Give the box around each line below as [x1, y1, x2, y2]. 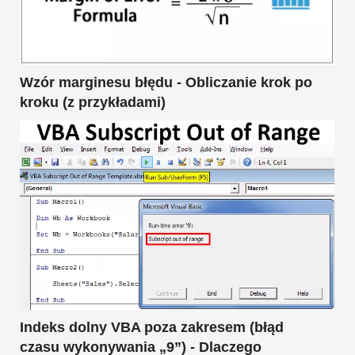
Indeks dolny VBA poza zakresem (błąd [20, 319, 284, 335]
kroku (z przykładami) [20, 94, 166, 111]
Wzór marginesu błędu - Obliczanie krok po [20, 74, 312, 91]
